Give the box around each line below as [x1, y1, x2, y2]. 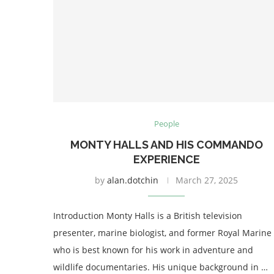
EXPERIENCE [133, 152, 200, 166]
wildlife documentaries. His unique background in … [53, 261, 268, 273]
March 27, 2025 [176, 174, 238, 186]
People [154, 117, 179, 129]
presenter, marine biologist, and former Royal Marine [53, 226, 272, 239]
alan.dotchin [107, 174, 158, 186]
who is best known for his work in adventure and [53, 243, 253, 256]
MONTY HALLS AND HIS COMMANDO [70, 138, 263, 151]
